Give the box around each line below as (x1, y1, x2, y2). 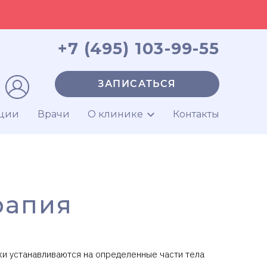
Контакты (173, 108, 219, 120)
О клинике (88, 108, 144, 120)
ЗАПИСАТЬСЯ (98, 77, 176, 89)
